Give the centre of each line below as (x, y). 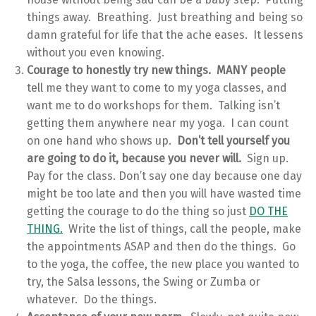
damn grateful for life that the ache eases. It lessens (165, 35)
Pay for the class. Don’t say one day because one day (165, 176)
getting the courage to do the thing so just (138, 212)
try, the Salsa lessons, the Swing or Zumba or (144, 282)
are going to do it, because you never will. (136, 159)
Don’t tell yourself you (234, 141)
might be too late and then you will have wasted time (164, 194)
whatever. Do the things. (92, 300)
